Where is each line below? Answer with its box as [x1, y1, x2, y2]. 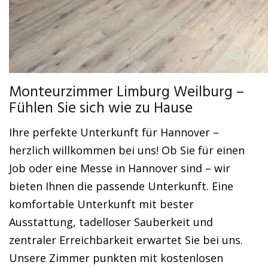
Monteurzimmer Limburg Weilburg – [9, 81, 244, 105]
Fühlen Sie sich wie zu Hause [9, 97, 193, 121]
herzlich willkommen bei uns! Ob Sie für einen [9, 143, 245, 157]
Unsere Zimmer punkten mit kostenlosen [9, 251, 223, 265]
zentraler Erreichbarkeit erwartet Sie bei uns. [9, 233, 243, 247]
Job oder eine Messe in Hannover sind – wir [9, 161, 230, 175]
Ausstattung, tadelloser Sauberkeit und [9, 215, 213, 229]
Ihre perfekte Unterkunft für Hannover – [9, 125, 219, 139]
